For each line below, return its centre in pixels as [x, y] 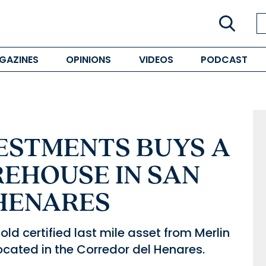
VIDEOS [156, 59]
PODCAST [224, 59]
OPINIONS [89, 59]
